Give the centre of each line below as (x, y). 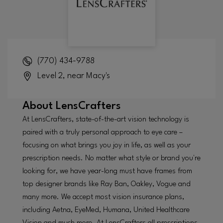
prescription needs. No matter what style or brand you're (111, 158)
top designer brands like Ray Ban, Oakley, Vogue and (107, 184)
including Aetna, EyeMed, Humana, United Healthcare (106, 210)
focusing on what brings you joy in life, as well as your (107, 145)
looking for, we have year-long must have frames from (107, 171)
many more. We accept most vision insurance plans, (103, 197)
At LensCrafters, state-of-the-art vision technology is (106, 119)
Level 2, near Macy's (73, 76)
